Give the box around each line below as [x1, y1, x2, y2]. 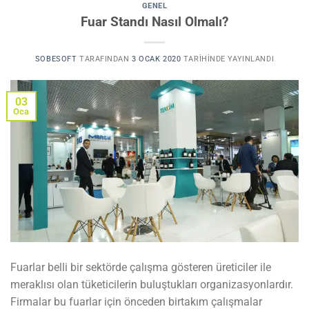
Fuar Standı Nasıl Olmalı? [81, 14, 228, 30]
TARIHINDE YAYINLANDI [181, 54, 275, 64]
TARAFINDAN [77, 54, 130, 64]
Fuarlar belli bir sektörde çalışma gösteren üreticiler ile [10, 260, 271, 274]
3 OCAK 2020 [132, 54, 181, 64]
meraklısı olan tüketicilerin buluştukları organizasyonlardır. [10, 277, 293, 291]
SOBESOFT [34, 54, 77, 64]
